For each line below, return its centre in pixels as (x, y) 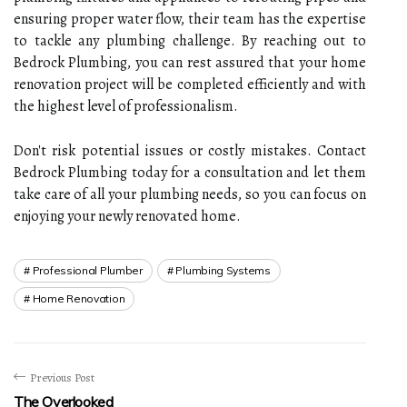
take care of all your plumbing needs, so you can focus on (190, 194)
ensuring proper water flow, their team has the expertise (190, 19)
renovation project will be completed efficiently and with (190, 84)
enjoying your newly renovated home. (127, 216)
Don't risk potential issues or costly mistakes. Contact (190, 150)
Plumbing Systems (223, 270)
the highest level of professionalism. (126, 106)
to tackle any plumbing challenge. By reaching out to (190, 40)
